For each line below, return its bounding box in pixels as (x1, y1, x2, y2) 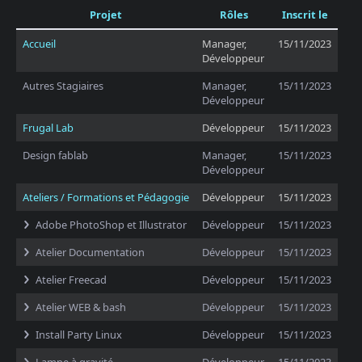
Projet (90, 7, 122, 22)
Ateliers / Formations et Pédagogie (23, 190, 189, 204)
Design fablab (23, 148, 88, 162)
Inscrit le (281, 7, 328, 22)
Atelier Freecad (36, 272, 107, 287)
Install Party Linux (36, 327, 122, 342)
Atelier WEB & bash (36, 300, 126, 314)
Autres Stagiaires (23, 78, 103, 93)
